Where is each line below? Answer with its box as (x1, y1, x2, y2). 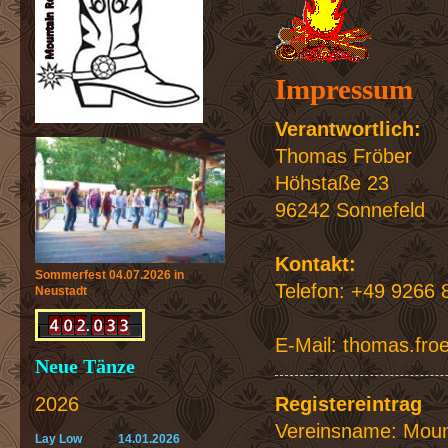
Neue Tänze (35, 355, 135, 378)
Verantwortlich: (275, 118, 421, 140)
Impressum (275, 73, 413, 105)
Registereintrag (275, 393, 422, 415)
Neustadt (35, 284, 90, 299)
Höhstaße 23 (275, 172, 389, 194)
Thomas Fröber (275, 145, 412, 167)
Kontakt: (275, 253, 356, 275)
